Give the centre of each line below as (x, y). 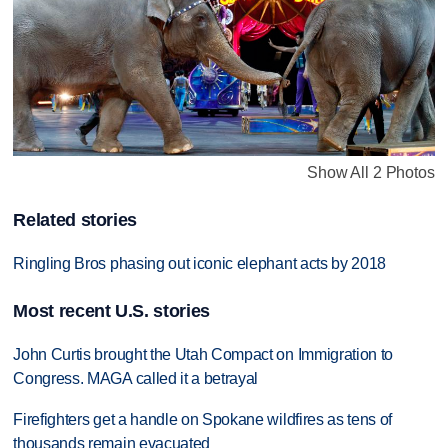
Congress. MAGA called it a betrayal (136, 379)
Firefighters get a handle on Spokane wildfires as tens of (203, 419)
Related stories (75, 219)
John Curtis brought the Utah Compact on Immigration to (203, 355)
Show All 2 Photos (371, 172)
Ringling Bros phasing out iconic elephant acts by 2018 (200, 263)
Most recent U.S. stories (111, 311)
